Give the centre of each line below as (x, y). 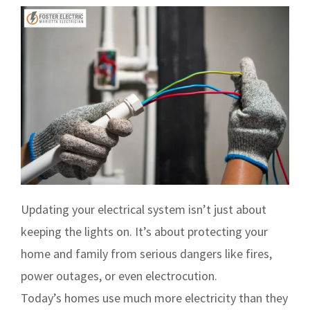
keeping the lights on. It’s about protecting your (144, 232)
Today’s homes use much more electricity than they (154, 298)
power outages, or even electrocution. (119, 276)
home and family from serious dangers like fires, (146, 254)
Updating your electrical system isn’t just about (144, 210)
